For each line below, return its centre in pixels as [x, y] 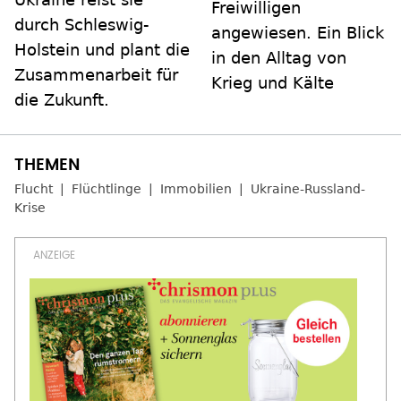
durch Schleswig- [82, 25]
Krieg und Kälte [273, 83]
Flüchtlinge [107, 189]
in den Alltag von [279, 58]
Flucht [34, 189]
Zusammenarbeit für [96, 75]
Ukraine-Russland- [308, 189]
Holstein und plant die [102, 50]
